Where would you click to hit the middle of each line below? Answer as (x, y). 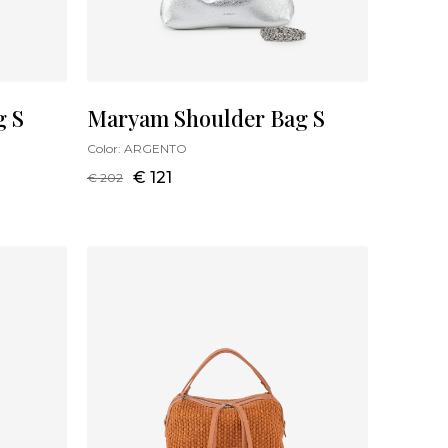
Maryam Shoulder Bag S (206, 118)
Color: (105, 148)
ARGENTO (155, 148)
